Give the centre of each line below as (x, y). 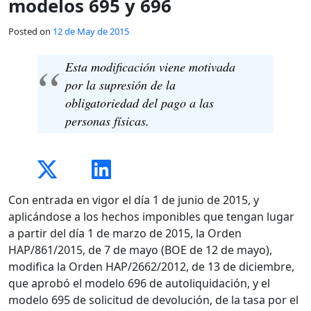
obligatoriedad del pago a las (140, 103)
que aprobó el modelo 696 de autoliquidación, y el (139, 283)
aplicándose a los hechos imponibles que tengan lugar (151, 216)
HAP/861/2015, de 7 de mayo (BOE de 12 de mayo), (140, 250)
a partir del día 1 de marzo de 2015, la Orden (125, 233)
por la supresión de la (121, 85)
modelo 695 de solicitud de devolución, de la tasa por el (153, 300)
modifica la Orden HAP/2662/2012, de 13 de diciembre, (151, 266)
